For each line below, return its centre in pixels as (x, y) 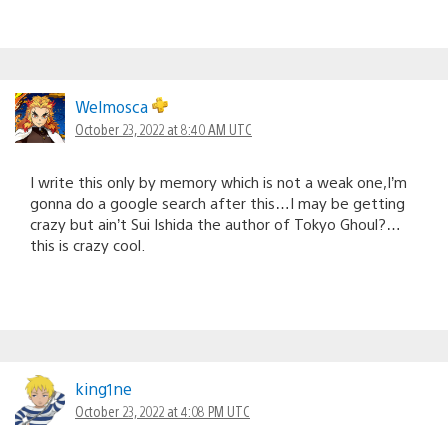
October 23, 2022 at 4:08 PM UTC (162, 410)
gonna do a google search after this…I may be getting (217, 202)
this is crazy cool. (87, 244)
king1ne (103, 388)
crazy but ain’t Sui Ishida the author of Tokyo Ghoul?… (215, 223)
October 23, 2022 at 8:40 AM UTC (163, 128)
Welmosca (113, 106)
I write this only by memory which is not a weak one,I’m (218, 181)
